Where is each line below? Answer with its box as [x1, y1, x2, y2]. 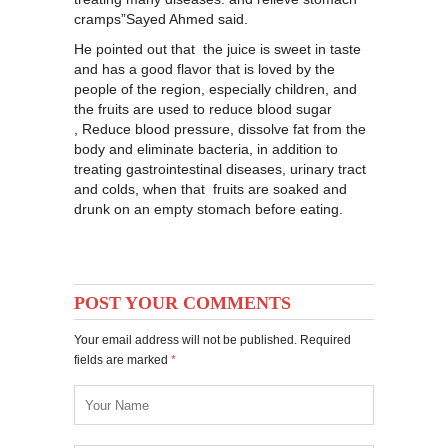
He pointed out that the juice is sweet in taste [74, 41, 361, 57]
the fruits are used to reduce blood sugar [74, 101, 332, 117]
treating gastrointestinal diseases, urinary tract [74, 161, 366, 177]
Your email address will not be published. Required [74, 333, 351, 347]
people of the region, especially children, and [74, 81, 357, 97]
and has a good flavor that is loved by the [74, 61, 335, 77]
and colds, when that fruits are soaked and [74, 181, 347, 197]
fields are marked [74, 353, 171, 367]
